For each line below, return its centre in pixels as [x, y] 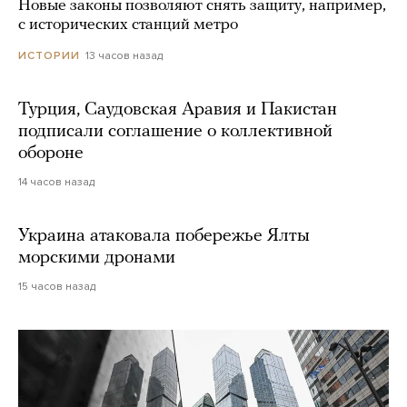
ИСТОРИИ [49, 55]
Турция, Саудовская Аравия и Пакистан [178, 109]
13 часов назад [124, 55]
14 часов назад [56, 181]
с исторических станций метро [128, 25]
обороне [51, 153]
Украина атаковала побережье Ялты [164, 236]
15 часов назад [57, 286]
